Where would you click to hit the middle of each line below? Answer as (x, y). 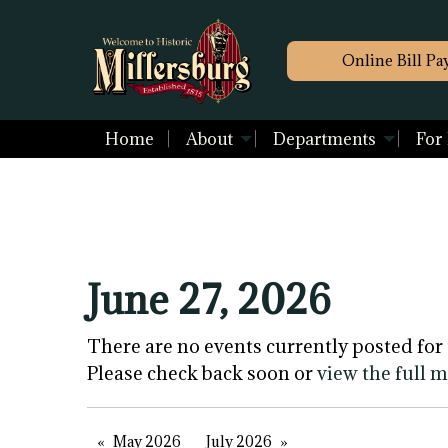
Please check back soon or (202, 373)
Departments (324, 139)
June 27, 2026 (209, 299)
